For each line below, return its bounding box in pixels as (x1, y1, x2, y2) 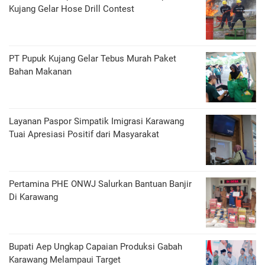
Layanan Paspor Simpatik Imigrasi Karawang (9, 115, 184, 127)
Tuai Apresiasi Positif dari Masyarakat (9, 128, 159, 140)
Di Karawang (9, 191, 58, 202)
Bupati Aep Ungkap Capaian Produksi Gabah (9, 241, 182, 252)
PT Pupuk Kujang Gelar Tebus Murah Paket (9, 53, 176, 64)
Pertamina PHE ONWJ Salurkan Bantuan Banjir (9, 178, 192, 189)
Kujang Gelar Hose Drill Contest (9, 3, 134, 14)
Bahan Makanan (9, 66, 72, 77)
